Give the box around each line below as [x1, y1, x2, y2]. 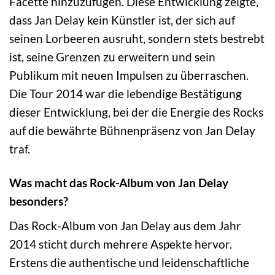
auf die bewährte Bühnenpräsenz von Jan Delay [9, 123, 255, 138]
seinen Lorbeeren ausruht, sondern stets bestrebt [9, 31, 265, 46]
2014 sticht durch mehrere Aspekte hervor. [9, 236, 232, 251]
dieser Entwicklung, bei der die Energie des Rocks [9, 105, 263, 120]
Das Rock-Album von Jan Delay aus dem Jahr [9, 218, 241, 233]
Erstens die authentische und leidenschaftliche [9, 255, 249, 269]
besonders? [9, 194, 68, 208]
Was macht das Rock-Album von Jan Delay [9, 176, 228, 190]
